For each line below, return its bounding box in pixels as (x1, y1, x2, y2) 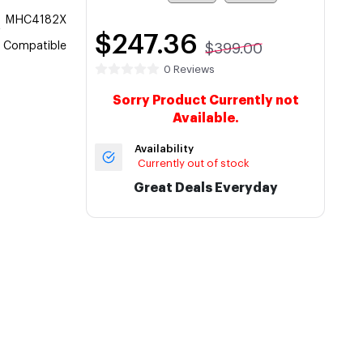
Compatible (3, 41, 67, 52)
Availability (135, 143, 194, 154)
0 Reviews (164, 63, 216, 75)
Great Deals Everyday (133, 181, 278, 194)
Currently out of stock (135, 158, 250, 169)
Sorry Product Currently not (112, 94, 299, 107)
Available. (172, 112, 239, 125)
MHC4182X (5, 15, 67, 26)
